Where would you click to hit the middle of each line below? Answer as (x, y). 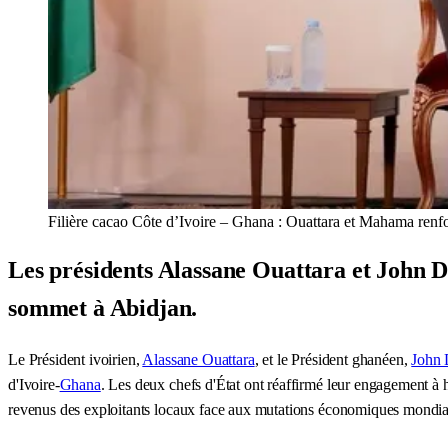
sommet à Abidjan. (103, 307)
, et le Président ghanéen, (333, 359)
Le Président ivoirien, (75, 359)
